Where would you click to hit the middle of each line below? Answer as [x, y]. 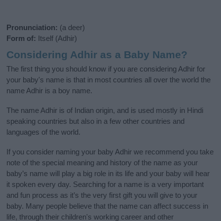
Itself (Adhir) [57, 38]
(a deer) [72, 28]
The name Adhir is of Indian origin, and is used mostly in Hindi [105, 110]
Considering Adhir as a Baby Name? [97, 55]
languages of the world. [44, 132]
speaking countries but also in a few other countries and [96, 121]
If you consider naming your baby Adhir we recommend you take [110, 151]
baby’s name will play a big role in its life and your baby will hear [108, 173]
